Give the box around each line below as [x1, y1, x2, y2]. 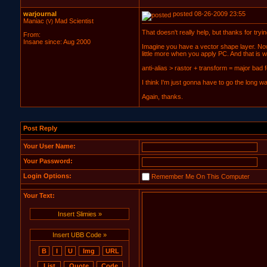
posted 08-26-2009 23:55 [170, 10, 246, 17]
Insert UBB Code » [52, 231, 107, 238]
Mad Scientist [52, 17, 94, 24]
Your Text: [23, 192, 55, 199]
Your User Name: [23, 142, 76, 150]
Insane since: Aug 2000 [23, 38, 91, 46]
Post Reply [23, 125, 57, 132]
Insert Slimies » [57, 210, 102, 218]
